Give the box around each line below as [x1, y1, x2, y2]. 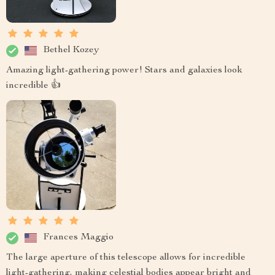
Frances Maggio [43, 233, 114, 243]
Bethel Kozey [43, 45, 99, 56]
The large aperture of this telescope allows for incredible [6, 252, 246, 263]
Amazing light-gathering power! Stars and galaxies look [6, 65, 242, 76]
